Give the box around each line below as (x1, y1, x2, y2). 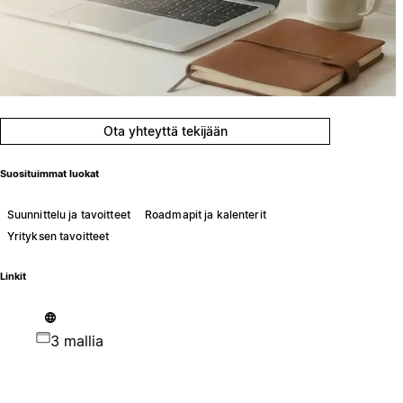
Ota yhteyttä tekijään (103, 123, 228, 139)
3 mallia (49, 331, 103, 350)
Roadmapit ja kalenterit (144, 207, 266, 221)
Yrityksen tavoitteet (6, 228, 110, 243)
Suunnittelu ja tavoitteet (6, 207, 130, 221)
